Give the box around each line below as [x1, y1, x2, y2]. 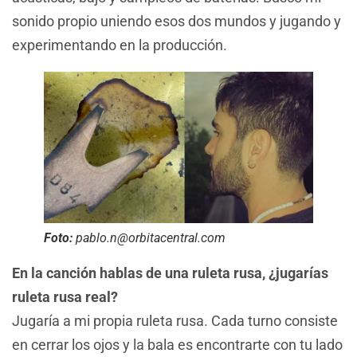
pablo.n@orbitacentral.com [73, 229, 226, 245]
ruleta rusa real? [12, 288, 118, 305]
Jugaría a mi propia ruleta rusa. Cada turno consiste [12, 312, 338, 329]
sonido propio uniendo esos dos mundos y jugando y [12, 12, 341, 29]
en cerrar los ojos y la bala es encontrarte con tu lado [12, 335, 343, 353]
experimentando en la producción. [12, 36, 233, 53]
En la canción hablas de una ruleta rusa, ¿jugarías [12, 264, 328, 281]
